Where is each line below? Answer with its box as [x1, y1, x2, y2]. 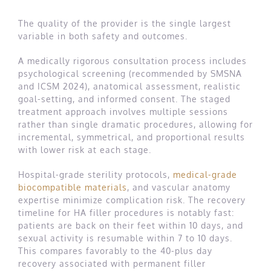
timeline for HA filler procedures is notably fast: [18, 207, 234, 218]
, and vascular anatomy [127, 182, 230, 193]
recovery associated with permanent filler [18, 258, 206, 269]
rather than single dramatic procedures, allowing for [18, 119, 253, 130]
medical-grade [173, 169, 237, 180]
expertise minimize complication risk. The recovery [18, 195, 246, 206]
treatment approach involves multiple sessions [18, 106, 228, 117]
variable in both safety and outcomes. [18, 31, 188, 42]
